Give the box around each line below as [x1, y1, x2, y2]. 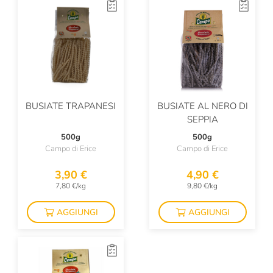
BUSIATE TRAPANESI [26, 100, 116, 112]
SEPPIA [186, 113, 218, 126]
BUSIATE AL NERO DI [157, 100, 248, 112]
